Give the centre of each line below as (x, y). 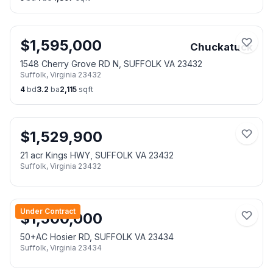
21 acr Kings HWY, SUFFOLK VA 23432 (97, 155)
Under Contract (48, 211)
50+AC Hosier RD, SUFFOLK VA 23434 (97, 237)
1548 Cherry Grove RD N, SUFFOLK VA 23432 (111, 64)
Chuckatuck (222, 47)
